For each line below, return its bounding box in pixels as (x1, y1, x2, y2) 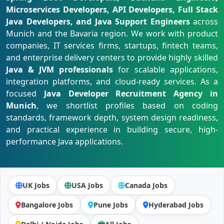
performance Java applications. (6, 136, 123, 147)
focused (6, 88, 44, 99)
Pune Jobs (93, 200, 128, 209)
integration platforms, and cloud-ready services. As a (6, 76, 218, 87)
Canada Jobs (125, 180, 167, 190)
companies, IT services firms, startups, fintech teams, (6, 40, 218, 51)
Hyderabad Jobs (148, 200, 203, 209)
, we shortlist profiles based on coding (36, 100, 218, 111)
